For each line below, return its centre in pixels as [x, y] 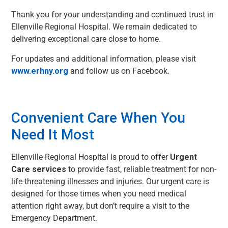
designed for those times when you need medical [99, 194]
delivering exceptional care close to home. [86, 39]
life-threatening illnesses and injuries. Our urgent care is [110, 182]
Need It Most [53, 135]
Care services [39, 169]
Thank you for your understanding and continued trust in [112, 15]
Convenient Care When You [98, 118]
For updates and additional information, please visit [104, 59]
